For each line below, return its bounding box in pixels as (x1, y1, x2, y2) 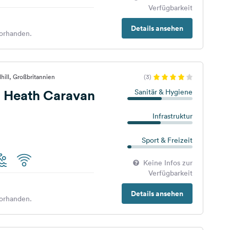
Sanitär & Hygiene (134, 87, 193, 97)
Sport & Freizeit (141, 136, 193, 145)
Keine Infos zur (143, 158, 193, 167)
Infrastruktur (152, 111, 193, 121)
